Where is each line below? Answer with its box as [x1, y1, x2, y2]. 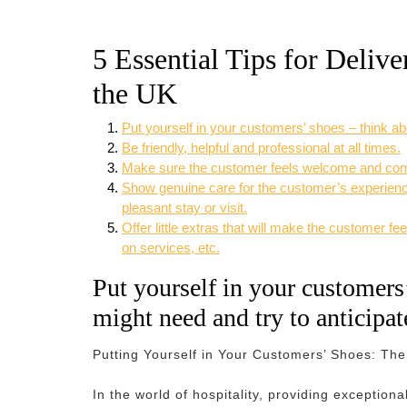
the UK [93, 77, 177, 110]
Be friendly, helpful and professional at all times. [122, 140, 401, 155]
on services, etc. [122, 240, 220, 255]
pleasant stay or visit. [122, 200, 247, 215]
